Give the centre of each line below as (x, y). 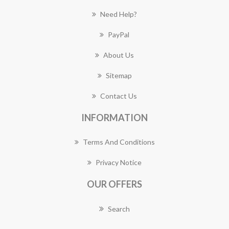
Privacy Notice (119, 162)
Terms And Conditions (119, 142)
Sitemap (119, 75)
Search (119, 209)
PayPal (119, 35)
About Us (119, 55)
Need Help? (119, 14)
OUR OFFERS (114, 184)
